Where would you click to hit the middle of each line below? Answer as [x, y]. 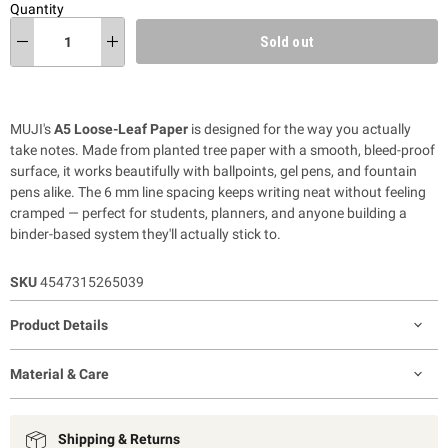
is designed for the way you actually [299, 128]
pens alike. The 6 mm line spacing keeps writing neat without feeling [218, 191]
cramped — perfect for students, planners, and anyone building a [208, 212]
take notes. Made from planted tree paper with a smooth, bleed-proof [222, 149]
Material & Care [59, 373]
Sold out [286, 41]
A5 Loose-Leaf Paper [121, 128]
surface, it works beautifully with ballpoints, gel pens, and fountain [213, 170]
